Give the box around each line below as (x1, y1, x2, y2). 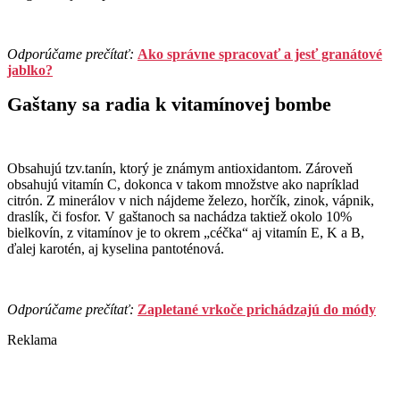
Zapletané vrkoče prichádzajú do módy (137, 302, 376, 318)
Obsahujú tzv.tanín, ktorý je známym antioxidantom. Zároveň (7, 161, 353, 177)
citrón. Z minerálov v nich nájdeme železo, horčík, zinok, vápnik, (7, 193, 374, 209)
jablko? (7, 62, 53, 79)
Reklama (7, 332, 57, 348)
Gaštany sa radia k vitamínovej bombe (7, 93, 331, 116)
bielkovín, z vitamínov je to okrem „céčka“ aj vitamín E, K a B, (7, 225, 364, 241)
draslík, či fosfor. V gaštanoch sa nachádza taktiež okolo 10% (7, 209, 352, 225)
